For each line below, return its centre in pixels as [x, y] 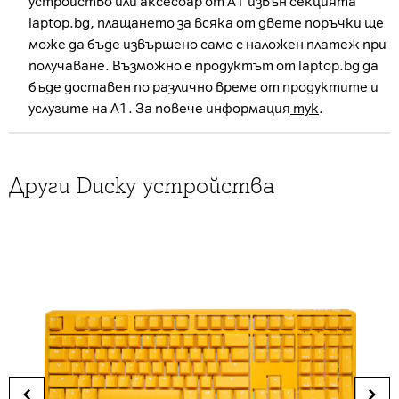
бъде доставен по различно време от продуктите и [204, 87]
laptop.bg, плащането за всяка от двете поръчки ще [206, 23]
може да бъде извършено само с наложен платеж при [208, 45]
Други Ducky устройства [142, 186]
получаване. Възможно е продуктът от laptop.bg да [204, 66]
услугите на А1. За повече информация [159, 109]
